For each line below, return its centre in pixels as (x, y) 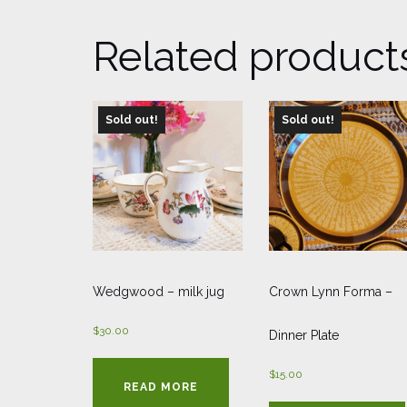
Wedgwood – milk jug (159, 292)
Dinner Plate (303, 336)
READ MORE (161, 387)
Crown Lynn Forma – (330, 292)
